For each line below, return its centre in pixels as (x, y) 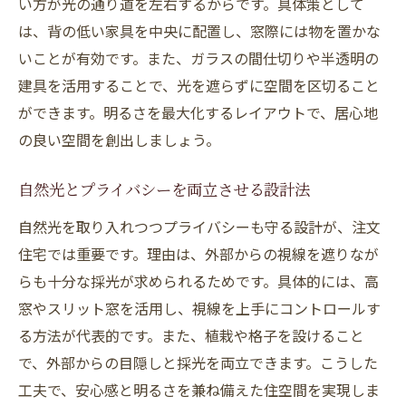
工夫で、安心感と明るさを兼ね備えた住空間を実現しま (199, 390)
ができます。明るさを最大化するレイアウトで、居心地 (198, 112)
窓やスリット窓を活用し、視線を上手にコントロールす (199, 308)
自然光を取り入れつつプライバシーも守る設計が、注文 (199, 227)
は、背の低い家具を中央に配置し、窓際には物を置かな (199, 31)
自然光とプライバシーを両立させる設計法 (164, 192)
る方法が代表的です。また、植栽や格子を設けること (191, 335)
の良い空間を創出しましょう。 (119, 140)
